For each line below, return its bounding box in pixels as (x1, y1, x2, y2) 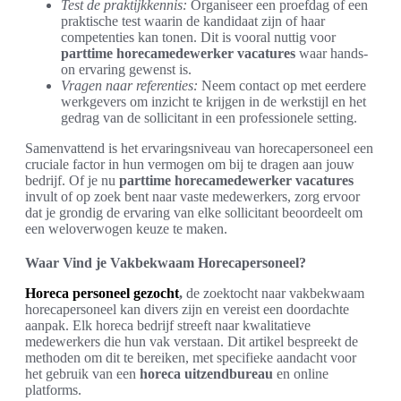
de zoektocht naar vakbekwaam (186, 286, 364, 302)
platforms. (25, 382, 81, 398)
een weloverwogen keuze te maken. (25, 221, 227, 237)
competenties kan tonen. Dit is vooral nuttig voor (61, 30, 336, 46)
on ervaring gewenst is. (61, 62, 192, 78)
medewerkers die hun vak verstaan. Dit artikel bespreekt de (25, 334, 358, 350)
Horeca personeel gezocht (25, 286, 179, 302)
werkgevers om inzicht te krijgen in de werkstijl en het (61, 94, 366, 110)
